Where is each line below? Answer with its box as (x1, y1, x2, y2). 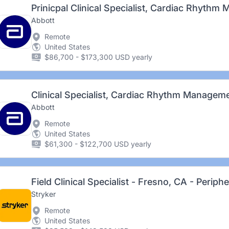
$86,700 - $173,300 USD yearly (44, 53, 152, 61)
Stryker (31, 190, 56, 198)
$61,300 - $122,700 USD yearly (44, 140, 151, 148)
